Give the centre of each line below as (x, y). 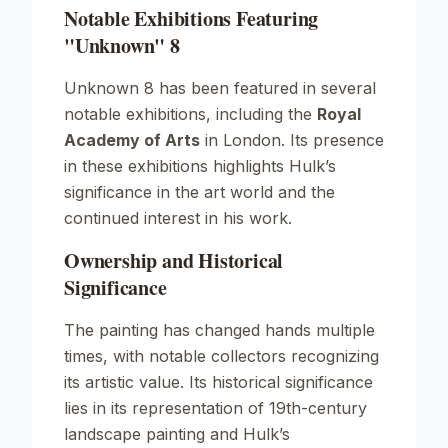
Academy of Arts (132, 140)
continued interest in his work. (178, 218)
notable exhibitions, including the (190, 114)
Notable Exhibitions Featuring (191, 18)
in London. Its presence (292, 140)
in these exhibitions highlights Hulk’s (200, 166)
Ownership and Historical (174, 260)
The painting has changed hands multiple (219, 330)
